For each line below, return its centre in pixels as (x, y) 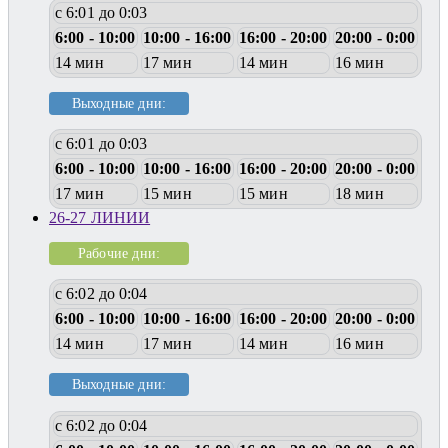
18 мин (359, 194)
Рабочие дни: (119, 252)
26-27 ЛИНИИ (100, 218)
